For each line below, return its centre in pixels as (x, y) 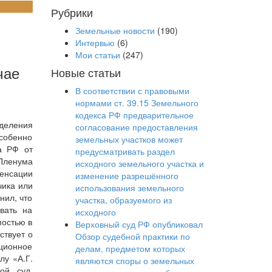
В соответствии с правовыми (132, 90)
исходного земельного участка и (139, 163)
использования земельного (129, 188)
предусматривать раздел (125, 151)
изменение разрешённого (127, 175)
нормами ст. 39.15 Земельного (137, 103)
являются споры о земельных (134, 260)
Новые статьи (86, 72)
